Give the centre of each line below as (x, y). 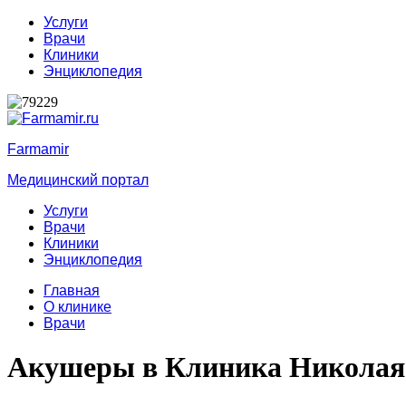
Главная (72, 290)
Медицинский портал (78, 180)
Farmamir (38, 149)
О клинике (77, 307)
